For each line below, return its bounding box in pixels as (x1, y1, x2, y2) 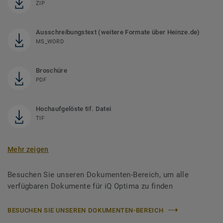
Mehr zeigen (7, 145, 49, 153)
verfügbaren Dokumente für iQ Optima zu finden (7, 181, 173, 191)
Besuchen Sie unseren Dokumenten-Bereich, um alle (7, 170, 189, 179)
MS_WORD (36, 38, 64, 45)
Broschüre (36, 66, 67, 74)
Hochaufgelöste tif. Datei (36, 105, 111, 112)
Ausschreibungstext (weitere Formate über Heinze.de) (36, 28, 200, 36)
